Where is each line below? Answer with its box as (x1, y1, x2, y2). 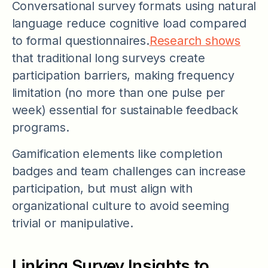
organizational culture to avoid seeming (11, 199, 229, 214)
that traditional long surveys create (11, 50, 205, 65)
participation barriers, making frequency (11, 68, 234, 83)
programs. (11, 120, 69, 135)
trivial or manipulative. (11, 216, 133, 231)
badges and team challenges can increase (11, 164, 246, 179)
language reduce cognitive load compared (11, 16, 246, 31)
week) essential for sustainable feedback (11, 102, 238, 117)
